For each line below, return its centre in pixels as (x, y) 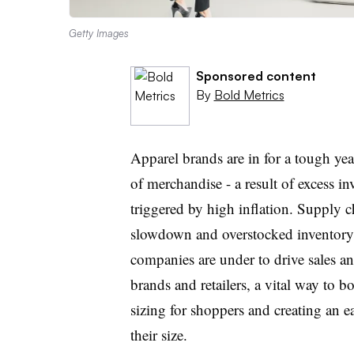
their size (156, 334)
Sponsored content (256, 75)
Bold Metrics (249, 94)
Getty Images (99, 33)
